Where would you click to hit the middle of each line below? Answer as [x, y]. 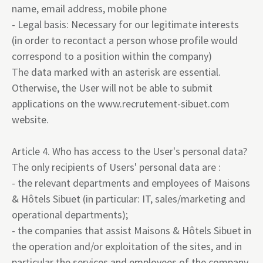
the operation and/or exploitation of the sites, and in [127, 246]
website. [30, 119]
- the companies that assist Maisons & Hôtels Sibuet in [131, 230]
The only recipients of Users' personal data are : [116, 167]
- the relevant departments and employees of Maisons [131, 183]
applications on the [55, 104]
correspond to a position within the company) [112, 56]
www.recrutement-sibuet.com [163, 104]
